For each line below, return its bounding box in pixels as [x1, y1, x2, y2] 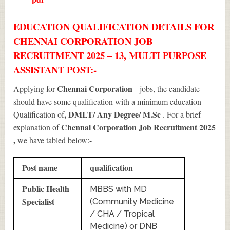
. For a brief [163, 109, 201, 120]
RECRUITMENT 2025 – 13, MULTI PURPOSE [13, 48, 207, 63]
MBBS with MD [90, 184, 147, 195]
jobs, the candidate [140, 83, 200, 94]
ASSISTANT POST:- [13, 63, 97, 77]
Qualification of [13, 109, 65, 120]
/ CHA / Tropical [90, 209, 155, 219]
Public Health [22, 183, 70, 195]
